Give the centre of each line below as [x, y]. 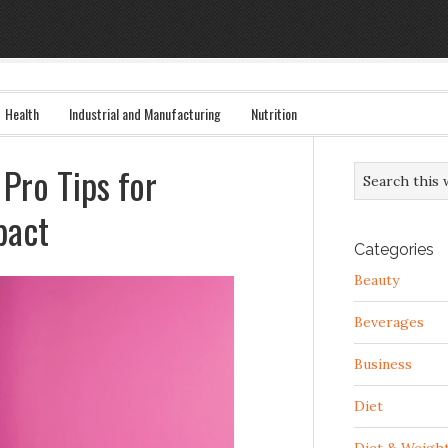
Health [22, 113]
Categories [394, 249]
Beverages [389, 322]
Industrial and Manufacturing [145, 113]
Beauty [376, 280]
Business [383, 364]
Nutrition [274, 113]
